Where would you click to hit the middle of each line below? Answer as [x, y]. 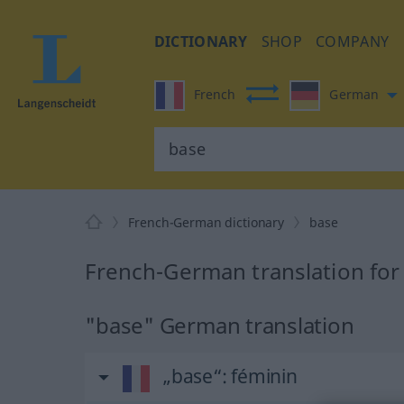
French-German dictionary [207, 222]
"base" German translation [220, 325]
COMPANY [353, 41]
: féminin [259, 376]
